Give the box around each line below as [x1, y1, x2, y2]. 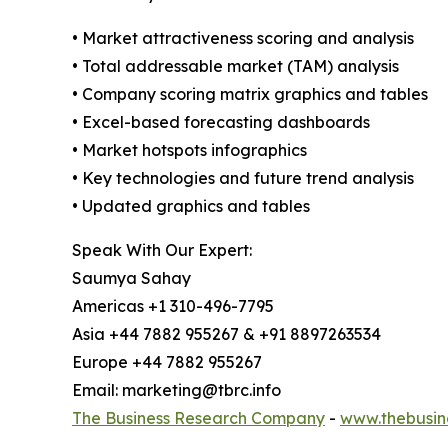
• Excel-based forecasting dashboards [72, 111, 370, 132]
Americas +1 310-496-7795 [72, 295, 274, 316]
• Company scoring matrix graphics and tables [72, 83, 428, 104]
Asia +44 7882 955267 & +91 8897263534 [72, 323, 381, 344]
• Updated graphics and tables [72, 195, 310, 216]
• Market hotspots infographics [72, 139, 307, 160]
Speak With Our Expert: [72, 239, 252, 260]
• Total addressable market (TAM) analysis [72, 55, 399, 76]
